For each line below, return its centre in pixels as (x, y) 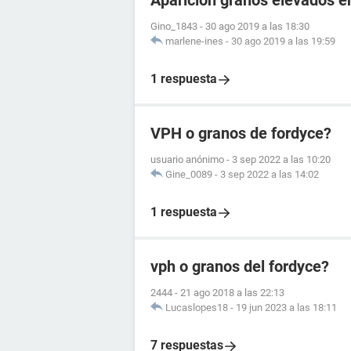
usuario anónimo (187, 159)
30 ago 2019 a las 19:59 (283, 41)
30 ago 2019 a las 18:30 (257, 26)
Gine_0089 (189, 174)
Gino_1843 (174, 26)
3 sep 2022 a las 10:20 (281, 159)
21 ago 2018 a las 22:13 (232, 293)
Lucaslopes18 (197, 308)
